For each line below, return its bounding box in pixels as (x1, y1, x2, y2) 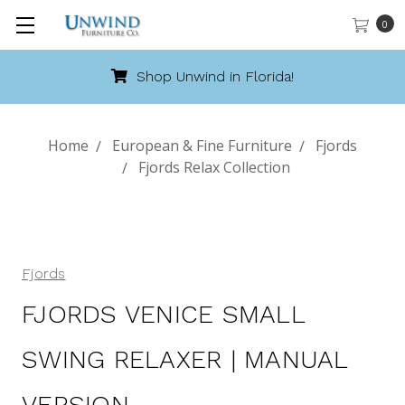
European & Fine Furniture (112, 136, 292, 155)
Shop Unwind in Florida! (132, 68, 294, 85)
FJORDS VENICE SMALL (22, 299, 305, 329)
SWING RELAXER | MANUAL (22, 344, 348, 374)
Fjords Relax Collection (138, 157, 290, 177)
